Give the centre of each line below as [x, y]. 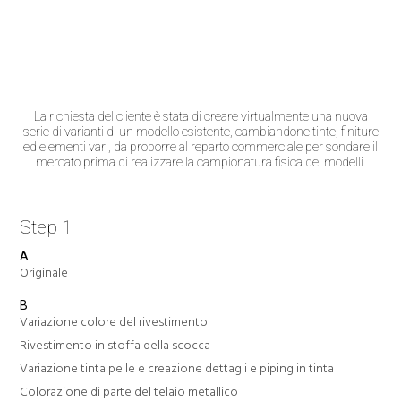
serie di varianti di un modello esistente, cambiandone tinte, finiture [200, 132]
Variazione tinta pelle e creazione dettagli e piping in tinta [177, 369]
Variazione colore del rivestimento [114, 322]
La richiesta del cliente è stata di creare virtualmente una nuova [200, 117]
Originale [44, 273]
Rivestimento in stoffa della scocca [115, 346]
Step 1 [47, 228]
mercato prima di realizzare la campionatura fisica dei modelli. [200, 163]
